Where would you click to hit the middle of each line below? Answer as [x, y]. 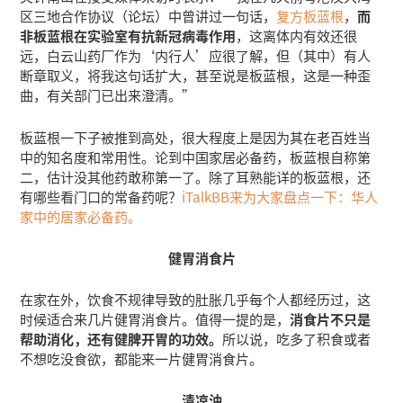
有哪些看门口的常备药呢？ [101, 196]
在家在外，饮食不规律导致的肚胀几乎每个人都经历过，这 [196, 298]
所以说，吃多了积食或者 [297, 338]
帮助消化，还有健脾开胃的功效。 [121, 338]
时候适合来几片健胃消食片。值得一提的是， [155, 318]
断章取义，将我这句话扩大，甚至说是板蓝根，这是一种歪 [196, 75]
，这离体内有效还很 [297, 36]
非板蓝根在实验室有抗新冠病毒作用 [128, 36]
